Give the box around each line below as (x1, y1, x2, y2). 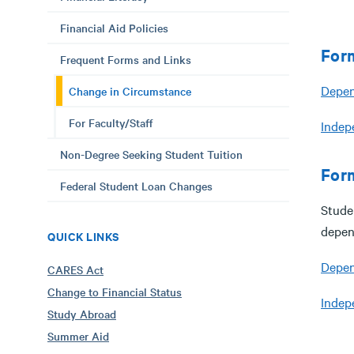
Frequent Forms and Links (60, 51, 191, 67)
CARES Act (47, 262, 104, 277)
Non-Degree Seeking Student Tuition (60, 146, 243, 162)
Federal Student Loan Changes (60, 178, 213, 194)
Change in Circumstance (69, 83, 191, 99)
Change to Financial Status (47, 284, 182, 299)
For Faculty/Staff (69, 115, 153, 130)
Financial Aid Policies (60, 20, 168, 36)
